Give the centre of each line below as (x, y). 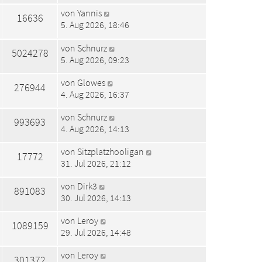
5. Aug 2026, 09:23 (95, 59)
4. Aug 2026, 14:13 (95, 128)
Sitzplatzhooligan (111, 151)
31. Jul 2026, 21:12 (96, 163)
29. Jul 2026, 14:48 (96, 232)
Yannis (89, 13)
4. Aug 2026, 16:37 (95, 94)
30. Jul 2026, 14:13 (96, 198)
